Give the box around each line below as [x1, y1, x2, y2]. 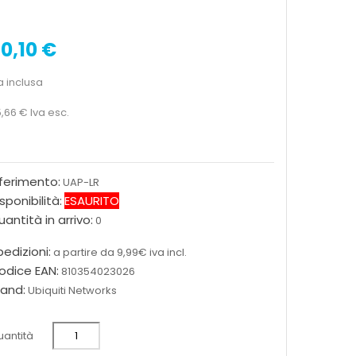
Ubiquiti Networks [27, 283, 117, 299]
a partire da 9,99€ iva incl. [52, 245, 187, 261]
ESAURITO [64, 192, 119, 210]
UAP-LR [62, 175, 99, 191]
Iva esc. [29, 105, 69, 121]
